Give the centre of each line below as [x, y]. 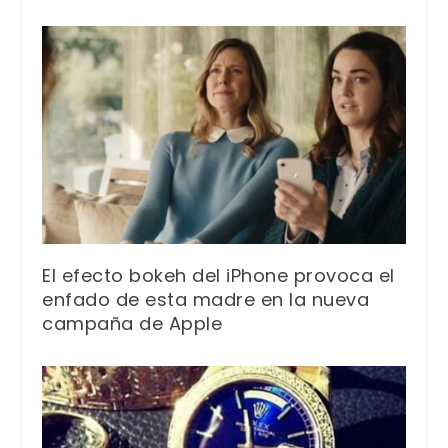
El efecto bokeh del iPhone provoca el [218, 276]
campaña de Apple [132, 324]
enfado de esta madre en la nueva [206, 300]
